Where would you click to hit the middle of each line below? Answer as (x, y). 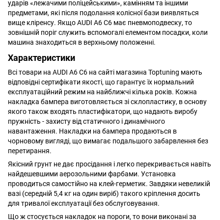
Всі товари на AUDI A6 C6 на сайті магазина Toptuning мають (105, 72)
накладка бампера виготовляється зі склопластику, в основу (107, 101)
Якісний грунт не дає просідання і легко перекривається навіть (110, 164)
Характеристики (42, 58)
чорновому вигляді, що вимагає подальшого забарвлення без (108, 141)
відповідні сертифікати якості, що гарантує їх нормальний (101, 82)
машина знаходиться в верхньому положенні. (82, 42)
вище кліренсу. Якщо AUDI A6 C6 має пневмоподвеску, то (100, 23)
